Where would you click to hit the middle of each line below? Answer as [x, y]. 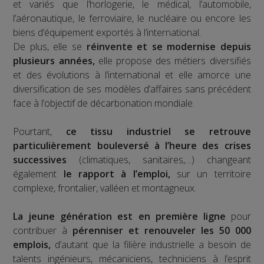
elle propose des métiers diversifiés [173, 60]
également [35, 174]
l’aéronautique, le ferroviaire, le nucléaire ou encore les [132, 18]
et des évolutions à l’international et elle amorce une [132, 75]
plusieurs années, [54, 60]
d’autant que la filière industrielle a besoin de [153, 244]
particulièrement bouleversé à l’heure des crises [132, 145]
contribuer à [43, 230]
